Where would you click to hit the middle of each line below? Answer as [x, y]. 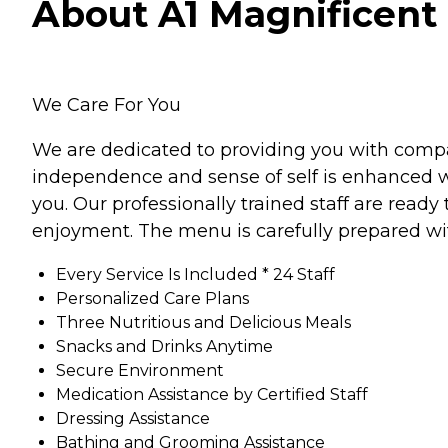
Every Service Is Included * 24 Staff [195, 275]
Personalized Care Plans [152, 299]
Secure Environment [140, 371]
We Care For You [106, 105]
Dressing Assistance [133, 419]
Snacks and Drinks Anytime [164, 347]
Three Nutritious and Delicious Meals [203, 323]
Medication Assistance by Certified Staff [212, 395]
